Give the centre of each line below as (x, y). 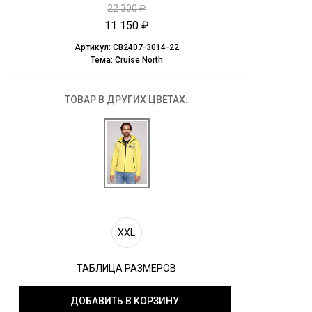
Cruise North (139, 60)
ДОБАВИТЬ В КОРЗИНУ (124, 301)
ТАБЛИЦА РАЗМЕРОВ (126, 268)
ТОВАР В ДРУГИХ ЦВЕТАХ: (126, 99)
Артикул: (93, 47)
